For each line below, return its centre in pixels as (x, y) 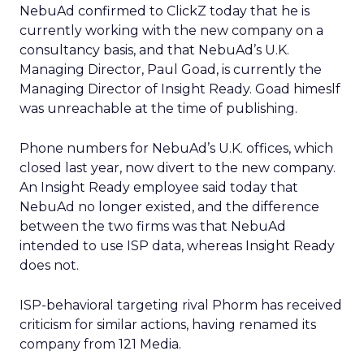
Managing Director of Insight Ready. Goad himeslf (180, 89)
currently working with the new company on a (171, 30)
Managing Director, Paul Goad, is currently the (171, 69)
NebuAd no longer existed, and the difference (169, 207)
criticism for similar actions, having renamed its (168, 325)
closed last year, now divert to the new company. (178, 168)
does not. (49, 265)
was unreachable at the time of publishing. (158, 108)
